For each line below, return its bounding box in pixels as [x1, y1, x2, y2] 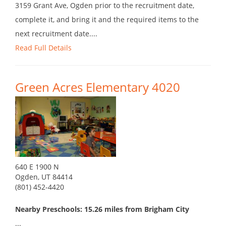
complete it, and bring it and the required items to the [15, 15, 199, 25]
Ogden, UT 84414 [15, 172, 73, 182]
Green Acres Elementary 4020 [15, 79, 180, 96]
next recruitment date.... [15, 29, 97, 39]
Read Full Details [15, 43, 72, 53]
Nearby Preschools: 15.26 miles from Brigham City [15, 204, 189, 214]
